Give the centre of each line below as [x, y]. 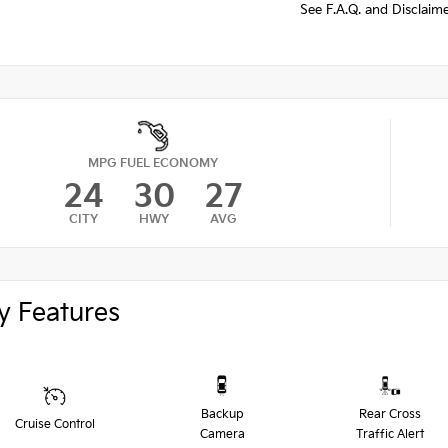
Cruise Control [54, 425]
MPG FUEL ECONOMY [153, 163]
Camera [222, 435]
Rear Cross [389, 415]
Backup [222, 415]
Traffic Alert [389, 435]
